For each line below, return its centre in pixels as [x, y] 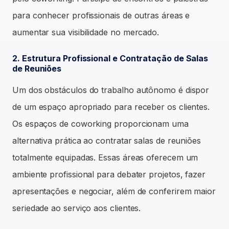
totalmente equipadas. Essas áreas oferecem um [105, 157]
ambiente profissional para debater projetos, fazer [109, 174]
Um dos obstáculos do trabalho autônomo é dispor [111, 90]
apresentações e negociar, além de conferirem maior [114, 191]
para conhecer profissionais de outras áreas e [101, 15]
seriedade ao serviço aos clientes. [77, 208]
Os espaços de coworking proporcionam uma [100, 123]
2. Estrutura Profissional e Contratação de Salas [110, 58]
